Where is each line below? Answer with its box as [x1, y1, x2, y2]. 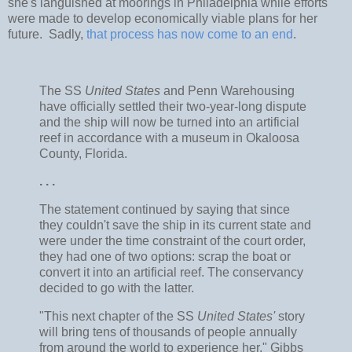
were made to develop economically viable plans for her [8, 11, 317, 25]
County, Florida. [39, 146, 127, 160]
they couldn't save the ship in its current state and [39, 218, 311, 233]
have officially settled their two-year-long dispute [39, 99, 306, 113]
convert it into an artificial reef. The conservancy [39, 266, 303, 280]
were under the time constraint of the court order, [39, 234, 306, 248]
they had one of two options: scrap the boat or [39, 250, 291, 264]
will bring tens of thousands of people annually [39, 325, 297, 339]
